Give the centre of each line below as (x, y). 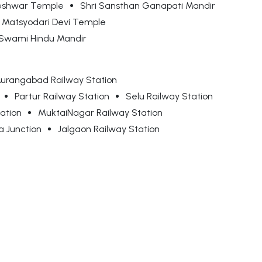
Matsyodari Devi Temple (54, 22)
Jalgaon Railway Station (109, 129)
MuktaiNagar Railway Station (100, 113)
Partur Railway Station (62, 96)
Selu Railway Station (169, 96)
